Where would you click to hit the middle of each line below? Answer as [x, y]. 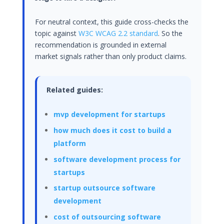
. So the [170, 33]
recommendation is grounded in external [101, 45]
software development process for [117, 159]
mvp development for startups [109, 114]
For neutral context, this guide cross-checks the [112, 22]
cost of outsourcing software [107, 216]
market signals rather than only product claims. [111, 56]
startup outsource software [104, 188]
